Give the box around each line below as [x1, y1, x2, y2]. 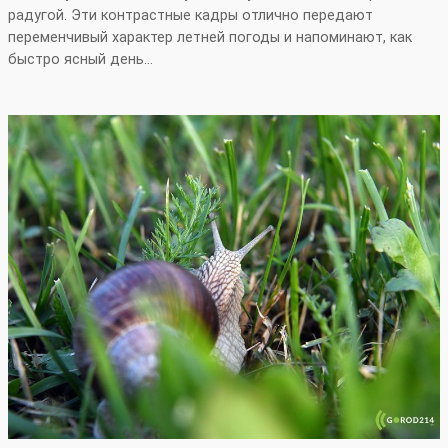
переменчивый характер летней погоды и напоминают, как [8, 29, 412, 47]
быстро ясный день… [8, 51, 153, 69]
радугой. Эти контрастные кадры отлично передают [8, 7, 373, 25]
